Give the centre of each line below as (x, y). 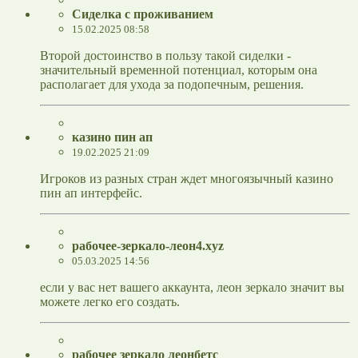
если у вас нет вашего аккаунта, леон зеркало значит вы (192, 288)
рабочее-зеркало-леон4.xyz (148, 246)
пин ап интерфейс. (91, 193)
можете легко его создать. (110, 302)
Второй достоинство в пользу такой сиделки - (165, 56)
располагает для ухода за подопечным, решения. (172, 85)
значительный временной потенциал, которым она (179, 70)
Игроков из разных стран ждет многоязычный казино (187, 179)
